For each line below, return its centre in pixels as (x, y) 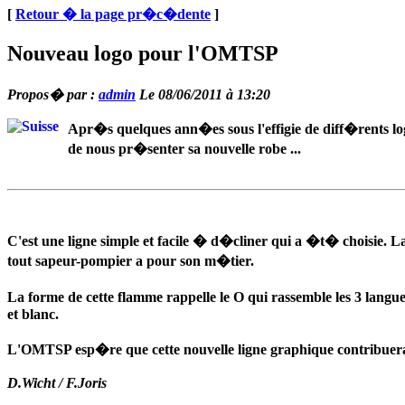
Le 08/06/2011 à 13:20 (203, 94)
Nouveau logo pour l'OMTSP (143, 53)
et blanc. (33, 314)
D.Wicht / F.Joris (57, 382)
